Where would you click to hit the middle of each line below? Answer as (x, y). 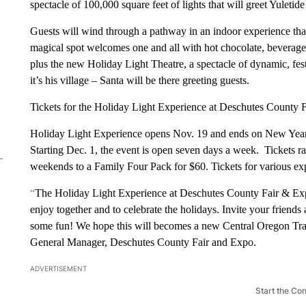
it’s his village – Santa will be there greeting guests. (139, 80)
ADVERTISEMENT (58, 268)
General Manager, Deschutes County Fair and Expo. (143, 242)
